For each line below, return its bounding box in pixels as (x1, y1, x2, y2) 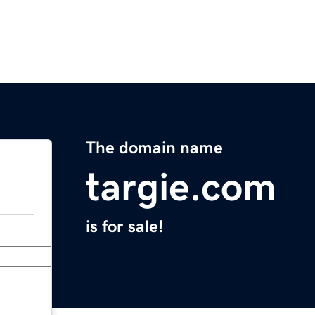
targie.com (86, 167, 276, 207)
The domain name (86, 139, 223, 157)
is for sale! (86, 218, 163, 236)
